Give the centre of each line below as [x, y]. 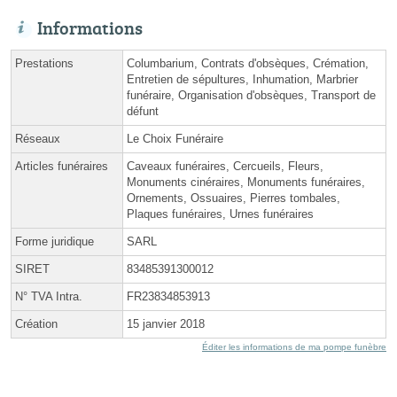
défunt [143, 111]
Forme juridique [54, 241]
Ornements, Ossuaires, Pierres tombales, [234, 198]
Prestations [44, 63]
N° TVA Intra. [49, 296]
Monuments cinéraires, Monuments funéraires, [246, 182]
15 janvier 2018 [166, 323]
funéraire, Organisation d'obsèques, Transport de [251, 95]
